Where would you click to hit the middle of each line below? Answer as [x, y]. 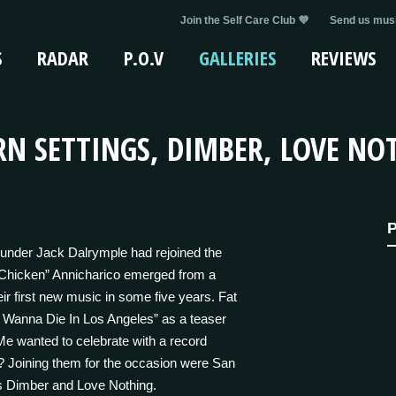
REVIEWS [343, 57]
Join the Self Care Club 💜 [244, 20]
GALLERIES [237, 57]
